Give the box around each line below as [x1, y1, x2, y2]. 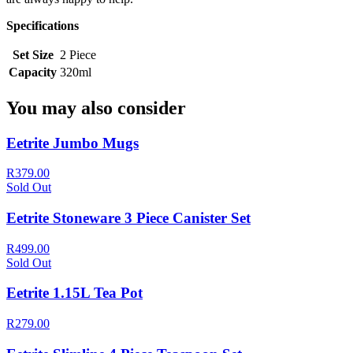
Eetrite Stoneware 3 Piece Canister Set [6, 210, 251, 227]
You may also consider [6, 97, 186, 118]
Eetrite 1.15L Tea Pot [6, 284, 143, 302]
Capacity [9, 65, 57, 79]
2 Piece [60, 47, 96, 61]
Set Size [12, 47, 54, 61]
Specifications [6, 18, 79, 32]
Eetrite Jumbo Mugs [6, 134, 139, 151]
